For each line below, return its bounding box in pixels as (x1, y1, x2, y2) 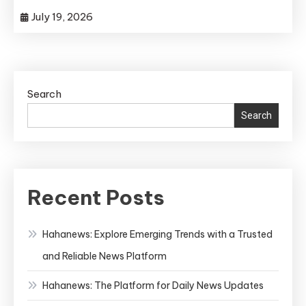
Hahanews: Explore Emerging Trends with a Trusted (42, 228, 273, 240)
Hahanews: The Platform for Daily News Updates (42, 279, 264, 292)
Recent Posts (27, 184, 165, 210)
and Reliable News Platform (42, 250, 167, 262)
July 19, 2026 (31, 10, 94, 23)
